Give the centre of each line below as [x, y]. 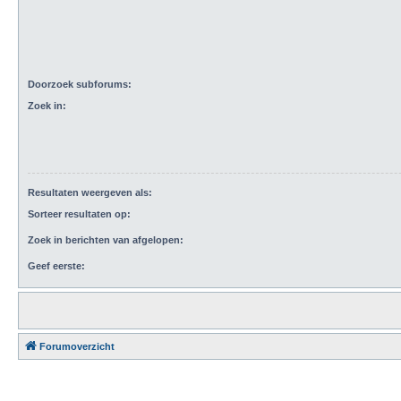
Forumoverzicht [77, 347]
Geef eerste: [56, 266]
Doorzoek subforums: [80, 84]
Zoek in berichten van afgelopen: [106, 240]
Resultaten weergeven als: [90, 192]
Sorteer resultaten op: [79, 214]
